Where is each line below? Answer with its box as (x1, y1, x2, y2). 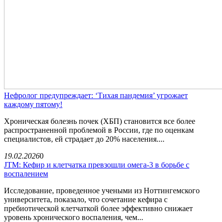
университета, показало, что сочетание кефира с (4, 195, 167, 204)
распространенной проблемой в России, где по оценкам (4, 125, 194, 134)
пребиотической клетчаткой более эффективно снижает (4, 204, 193, 213)
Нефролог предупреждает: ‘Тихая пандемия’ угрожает (4, 91, 188, 100)
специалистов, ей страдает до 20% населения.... (4, 134, 165, 143)
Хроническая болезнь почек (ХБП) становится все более (4, 116, 195, 125)
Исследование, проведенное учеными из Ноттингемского (4, 186, 200, 195)
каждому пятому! (4, 100, 62, 109)
